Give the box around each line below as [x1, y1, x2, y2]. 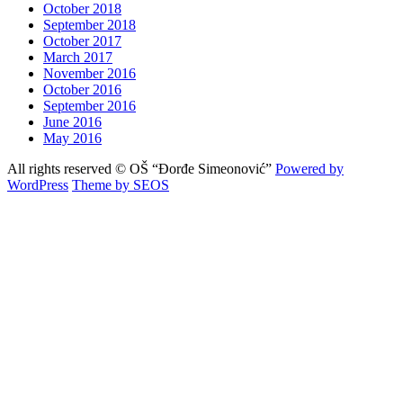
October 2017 [43, 33, 121, 49]
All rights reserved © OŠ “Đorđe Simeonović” [7, 161, 275, 177]
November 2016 [43, 66, 136, 82]
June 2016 [43, 114, 102, 130]
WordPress [7, 177, 68, 193]
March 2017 [43, 49, 112, 66]
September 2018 [43, 17, 136, 33]
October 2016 [43, 82, 121, 98]
